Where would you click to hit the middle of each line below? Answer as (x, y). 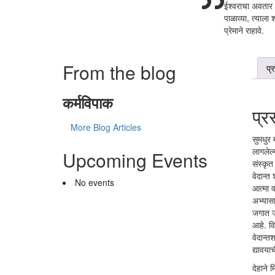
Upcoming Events (135, 160)
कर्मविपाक (88, 103)
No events (95, 182)
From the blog (119, 72)
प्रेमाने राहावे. (244, 30)
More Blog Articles (106, 127)
